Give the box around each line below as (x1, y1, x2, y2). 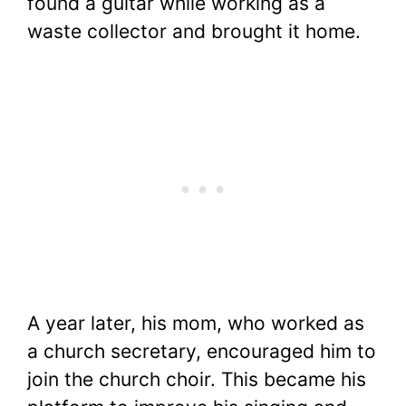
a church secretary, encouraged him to (27, 340, 376, 363)
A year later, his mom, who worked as (27, 312, 364, 335)
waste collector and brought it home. (27, 19, 361, 43)
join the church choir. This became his (27, 368, 366, 391)
